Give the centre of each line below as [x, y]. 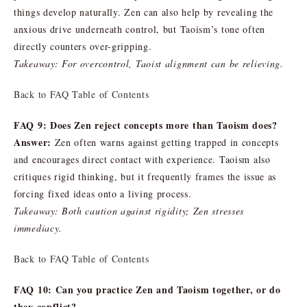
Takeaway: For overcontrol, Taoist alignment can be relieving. [149, 63]
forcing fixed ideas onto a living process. [103, 193]
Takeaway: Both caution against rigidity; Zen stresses [129, 210]
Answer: [33, 142]
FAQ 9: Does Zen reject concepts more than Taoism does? [146, 125]
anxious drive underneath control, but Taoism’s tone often [139, 29]
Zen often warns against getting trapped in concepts [165, 142]
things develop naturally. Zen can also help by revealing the [144, 12]
